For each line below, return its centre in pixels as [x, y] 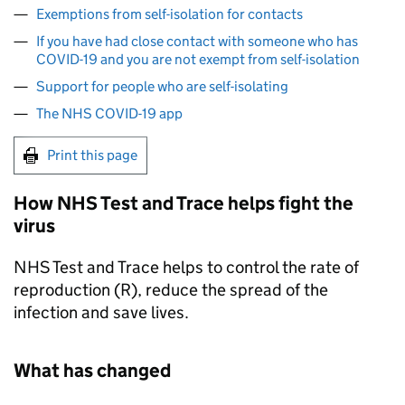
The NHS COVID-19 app [109, 113]
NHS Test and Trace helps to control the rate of [186, 267]
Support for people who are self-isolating [162, 86]
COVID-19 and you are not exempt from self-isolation [198, 59]
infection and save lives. [101, 312]
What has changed [92, 371]
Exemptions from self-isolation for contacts [170, 14]
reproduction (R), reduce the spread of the [171, 290]
